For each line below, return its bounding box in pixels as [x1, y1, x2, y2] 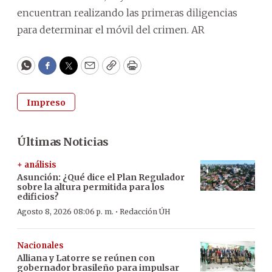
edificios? [17, 191, 59, 202]
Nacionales [17, 240, 64, 251]
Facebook [46, 64, 98, 78]
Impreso [27, 97, 66, 108]
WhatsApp [25, 64, 83, 78]
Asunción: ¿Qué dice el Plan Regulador [17, 171, 185, 183]
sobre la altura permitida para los [17, 181, 165, 192]
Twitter [67, 64, 109, 78]
